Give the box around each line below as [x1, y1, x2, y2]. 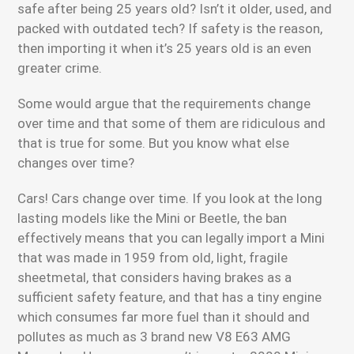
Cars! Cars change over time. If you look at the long [17, 190, 323, 206]
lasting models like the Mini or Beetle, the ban [17, 210, 288, 226]
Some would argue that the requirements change [17, 96, 311, 111]
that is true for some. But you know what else [17, 135, 290, 151]
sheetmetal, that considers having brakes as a [17, 269, 292, 285]
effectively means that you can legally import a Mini [17, 230, 326, 246]
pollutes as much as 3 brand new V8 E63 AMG [17, 329, 292, 345]
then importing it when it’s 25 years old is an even [17, 40, 312, 56]
